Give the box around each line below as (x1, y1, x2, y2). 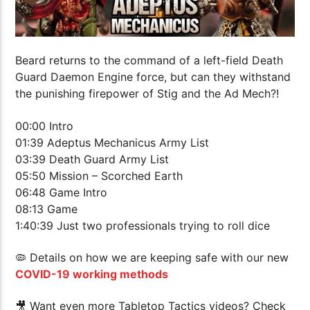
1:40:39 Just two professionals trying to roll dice (15, 218, 271, 232)
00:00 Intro (15, 118, 74, 133)
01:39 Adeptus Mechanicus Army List (15, 135, 210, 149)
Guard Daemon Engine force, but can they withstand (15, 70, 291, 84)
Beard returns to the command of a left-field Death (15, 53, 284, 68)
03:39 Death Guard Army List (15, 152, 170, 166)
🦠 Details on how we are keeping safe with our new (15, 250, 289, 265)
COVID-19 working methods (15, 267, 169, 282)
